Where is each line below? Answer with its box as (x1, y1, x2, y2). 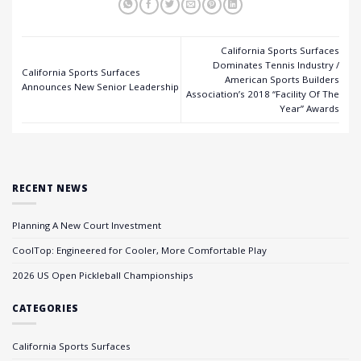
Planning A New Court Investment (12, 219, 161, 232)
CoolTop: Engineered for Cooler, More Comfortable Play (12, 244, 267, 257)
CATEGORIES (12, 302, 79, 315)
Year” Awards (280, 102, 339, 115)
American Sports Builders (225, 73, 339, 86)
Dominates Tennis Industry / (213, 59, 339, 72)
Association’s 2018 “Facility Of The (186, 88, 339, 101)
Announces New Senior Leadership (22, 81, 179, 93)
